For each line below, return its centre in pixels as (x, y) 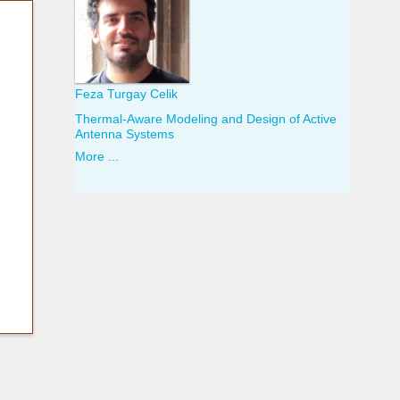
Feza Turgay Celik (126, 94)
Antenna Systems (124, 135)
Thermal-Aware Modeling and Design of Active (205, 120)
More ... (96, 157)
